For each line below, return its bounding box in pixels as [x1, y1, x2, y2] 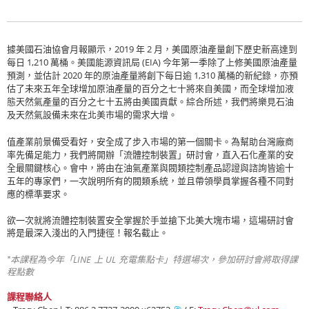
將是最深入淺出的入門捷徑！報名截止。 [7, 228, 168, 239]
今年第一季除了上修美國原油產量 [161, 56, 297, 69]
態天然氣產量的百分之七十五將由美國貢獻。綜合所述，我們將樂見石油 [7, 95, 294, 108]
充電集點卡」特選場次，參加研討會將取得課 [116, 255, 298, 266]
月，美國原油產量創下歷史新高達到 [152, 43, 297, 56]
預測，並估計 [7, 69, 63, 82]
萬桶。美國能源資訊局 [48, 56, 142, 69]
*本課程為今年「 [7, 255, 73, 266]
